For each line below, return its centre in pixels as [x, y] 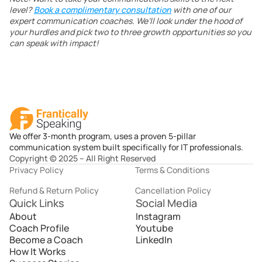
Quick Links [37, 203]
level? [22, 10]
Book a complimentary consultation [103, 10]
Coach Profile [39, 228]
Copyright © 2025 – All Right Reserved [82, 158]
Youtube [154, 228]
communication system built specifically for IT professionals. [126, 147]
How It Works [37, 251]
